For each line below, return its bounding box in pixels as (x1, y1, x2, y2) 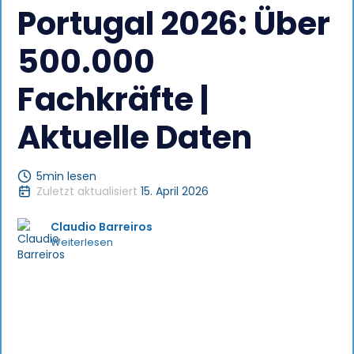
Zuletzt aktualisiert (36, 183, 137, 199)
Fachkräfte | (17, 77, 209, 122)
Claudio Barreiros (51, 219, 153, 235)
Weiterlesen (51, 235, 113, 250)
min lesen (43, 168, 96, 184)
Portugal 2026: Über (17, 2, 330, 46)
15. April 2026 (141, 183, 209, 199)
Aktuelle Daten (17, 115, 252, 160)
